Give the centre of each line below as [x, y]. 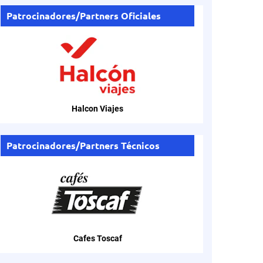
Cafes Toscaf [97, 238]
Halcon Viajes [97, 109]
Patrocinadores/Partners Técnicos [83, 145]
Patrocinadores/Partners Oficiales [84, 16]
